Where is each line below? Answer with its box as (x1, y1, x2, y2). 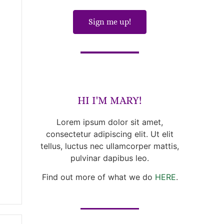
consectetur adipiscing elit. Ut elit (46, 128, 174, 139)
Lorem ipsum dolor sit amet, (56, 116, 163, 127)
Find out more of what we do (41, 172, 155, 182)
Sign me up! (88, 17, 131, 27)
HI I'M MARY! (77, 94, 142, 106)
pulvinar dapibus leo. (70, 152, 149, 163)
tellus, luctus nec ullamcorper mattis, (40, 140, 179, 151)
